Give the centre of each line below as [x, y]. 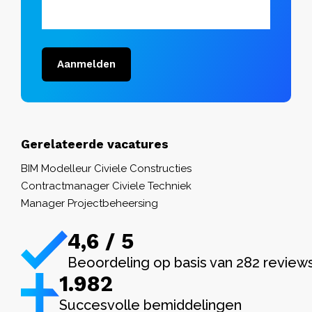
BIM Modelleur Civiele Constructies [106, 168]
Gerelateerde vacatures [95, 144]
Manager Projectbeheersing [89, 203]
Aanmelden [86, 64]
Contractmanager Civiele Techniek [106, 186]
